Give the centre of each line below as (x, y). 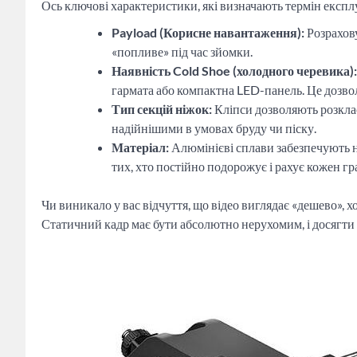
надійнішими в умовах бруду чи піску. (214, 127)
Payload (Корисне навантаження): (208, 32)
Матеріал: (140, 147)
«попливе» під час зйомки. (182, 51)
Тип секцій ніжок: (162, 108)
